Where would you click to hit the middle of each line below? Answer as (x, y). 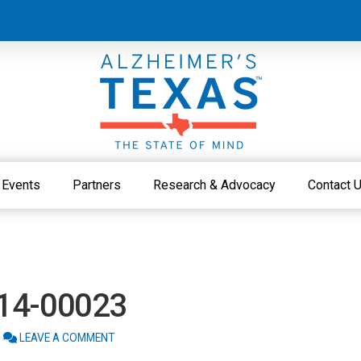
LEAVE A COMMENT (65, 337)
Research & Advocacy (214, 185)
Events (21, 185)
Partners (97, 185)
